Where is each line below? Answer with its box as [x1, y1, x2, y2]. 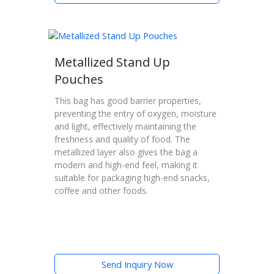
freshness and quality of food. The [54, 133, 190, 146]
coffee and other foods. [54, 185, 148, 197]
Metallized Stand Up [54, 54, 170, 71]
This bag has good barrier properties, [54, 95, 201, 107]
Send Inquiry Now [101, 257, 173, 270]
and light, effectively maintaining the [54, 120, 196, 133]
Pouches [54, 71, 103, 88]
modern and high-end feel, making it [54, 159, 198, 171]
